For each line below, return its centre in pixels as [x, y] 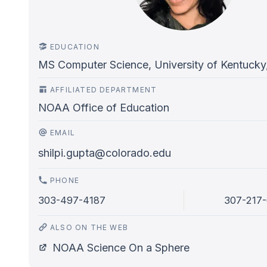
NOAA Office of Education [104, 108]
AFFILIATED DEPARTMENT [104, 90]
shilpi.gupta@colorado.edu [105, 153]
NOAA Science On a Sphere [121, 248]
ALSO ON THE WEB [89, 227]
